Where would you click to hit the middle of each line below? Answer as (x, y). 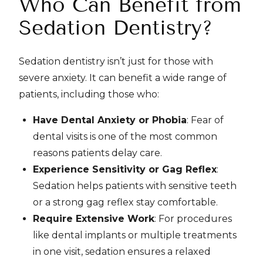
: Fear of (205, 120)
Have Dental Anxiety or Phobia (110, 120)
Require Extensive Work (94, 219)
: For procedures (193, 219)
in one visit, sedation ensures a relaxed (122, 252)
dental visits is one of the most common (125, 136)
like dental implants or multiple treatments (135, 235)
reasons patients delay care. (97, 153)
